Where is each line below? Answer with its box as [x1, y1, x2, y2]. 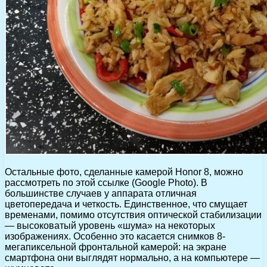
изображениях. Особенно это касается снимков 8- [5, 231, 225, 241]
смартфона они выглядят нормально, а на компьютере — [5, 252, 260, 263]
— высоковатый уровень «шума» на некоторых [5, 220, 215, 231]
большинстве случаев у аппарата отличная [5, 188, 197, 198]
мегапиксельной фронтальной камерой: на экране [5, 241, 226, 252]
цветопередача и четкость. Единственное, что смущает [5, 198, 247, 209]
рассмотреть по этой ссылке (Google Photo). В [5, 177, 207, 188]
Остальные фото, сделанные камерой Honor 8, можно [5, 166, 243, 177]
